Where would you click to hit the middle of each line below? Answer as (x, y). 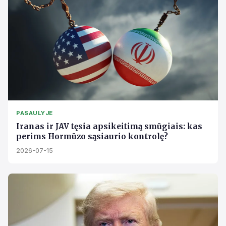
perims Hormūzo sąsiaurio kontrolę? (92, 137)
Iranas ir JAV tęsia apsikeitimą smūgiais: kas (109, 127)
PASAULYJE (35, 113)
